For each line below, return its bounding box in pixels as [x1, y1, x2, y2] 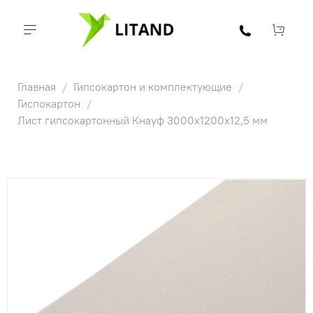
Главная [17, 79, 59, 94]
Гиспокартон [17, 96, 83, 110]
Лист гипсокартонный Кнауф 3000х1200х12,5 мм [17, 112, 268, 127]
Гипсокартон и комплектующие [73, 79, 235, 94]
